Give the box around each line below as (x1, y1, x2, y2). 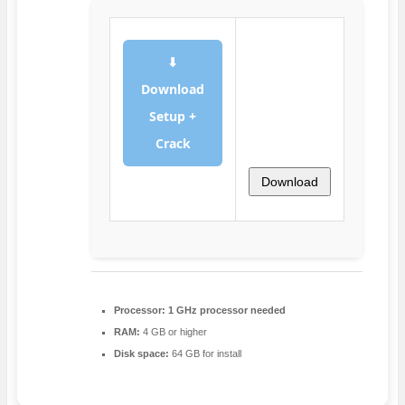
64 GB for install (169, 348, 241, 360)
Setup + (149, 108, 196, 126)
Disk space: (114, 348, 169, 360)
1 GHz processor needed (165, 305, 286, 316)
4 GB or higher (140, 326, 207, 338)
